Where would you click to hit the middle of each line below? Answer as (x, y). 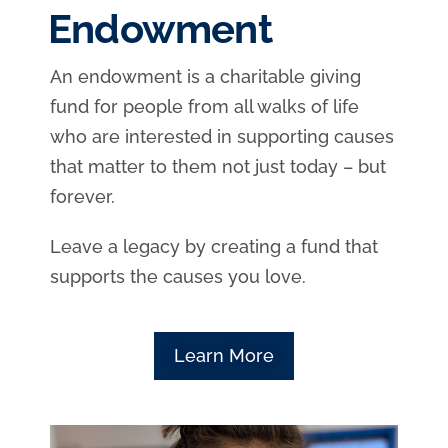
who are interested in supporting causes (222, 136)
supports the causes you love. (178, 276)
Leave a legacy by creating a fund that (214, 246)
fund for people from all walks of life (204, 106)
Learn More (224, 355)
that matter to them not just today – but (218, 166)
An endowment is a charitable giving (205, 76)
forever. (82, 196)
